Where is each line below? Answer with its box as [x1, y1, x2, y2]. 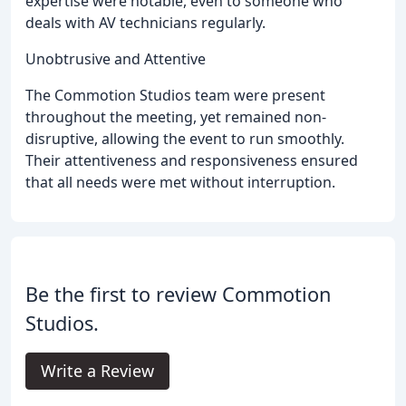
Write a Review [41, 359, 154, 382]
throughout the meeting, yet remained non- [25, 106, 326, 127]
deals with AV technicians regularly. [25, 12, 266, 33]
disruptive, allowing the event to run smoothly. [25, 128, 344, 149]
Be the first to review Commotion [25, 280, 331, 307]
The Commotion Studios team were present [25, 84, 325, 105]
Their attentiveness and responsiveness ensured [25, 150, 358, 170]
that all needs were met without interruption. [25, 171, 335, 192]
